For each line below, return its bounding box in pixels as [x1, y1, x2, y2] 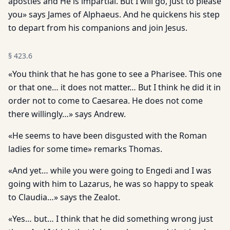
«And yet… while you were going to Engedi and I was [8, 165, 212, 176]
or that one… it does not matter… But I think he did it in [8, 82, 221, 93]
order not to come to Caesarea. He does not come [8, 95, 203, 106]
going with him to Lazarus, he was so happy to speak [8, 178, 214, 189]
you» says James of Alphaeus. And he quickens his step [8, 9, 220, 20]
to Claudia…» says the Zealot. [8, 191, 120, 203]
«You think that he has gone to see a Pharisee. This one [8, 68, 222, 80]
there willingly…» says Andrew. [8, 108, 126, 120]
